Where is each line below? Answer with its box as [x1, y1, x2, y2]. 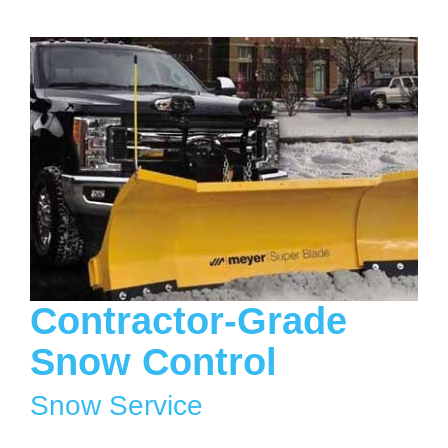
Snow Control [30, 340, 277, 383]
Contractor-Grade [30, 299, 347, 342]
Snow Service [30, 389, 203, 421]
